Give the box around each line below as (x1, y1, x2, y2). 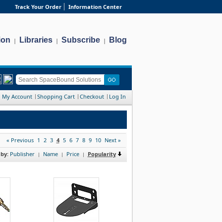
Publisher (9, 150, 35, 158)
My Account (1, 92, 32, 100)
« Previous (6, 136, 34, 144)
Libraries (19, 36, 53, 44)
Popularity (87, 150, 116, 158)
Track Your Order (15, 3, 61, 10)
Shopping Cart (37, 92, 75, 100)
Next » (104, 136, 121, 144)
